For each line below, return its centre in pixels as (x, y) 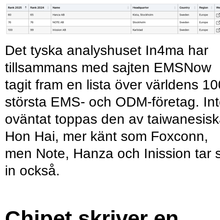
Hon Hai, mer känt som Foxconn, (107, 137)
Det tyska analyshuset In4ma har (107, 51)
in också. (32, 171)
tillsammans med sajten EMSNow (108, 68)
